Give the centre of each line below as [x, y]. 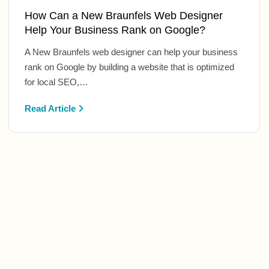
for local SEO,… [56, 82]
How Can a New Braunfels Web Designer [123, 15]
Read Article [51, 108]
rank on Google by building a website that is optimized [129, 67]
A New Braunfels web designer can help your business [131, 52]
